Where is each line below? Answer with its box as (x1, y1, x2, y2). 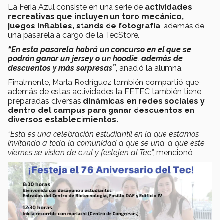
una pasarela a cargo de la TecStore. (8, 30, 139, 40)
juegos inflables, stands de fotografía (8, 21, 160, 30)
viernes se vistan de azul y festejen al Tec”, (8, 147, 154, 157)
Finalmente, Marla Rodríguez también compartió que (8, 77, 199, 87)
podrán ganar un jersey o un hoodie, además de (8, 54, 183, 63)
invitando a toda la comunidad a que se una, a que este (8, 138, 205, 148)
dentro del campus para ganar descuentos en (8, 105, 194, 115)
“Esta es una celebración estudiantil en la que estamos (8, 129, 199, 138)
